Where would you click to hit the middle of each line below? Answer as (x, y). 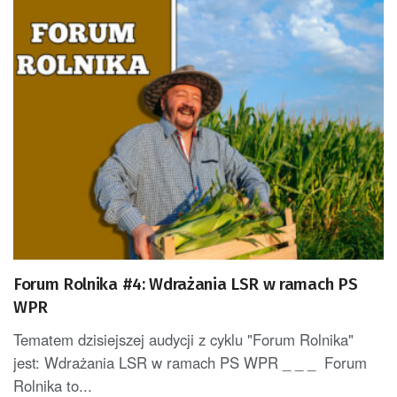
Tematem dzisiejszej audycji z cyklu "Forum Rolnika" (183, 340)
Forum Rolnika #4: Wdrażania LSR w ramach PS (186, 284)
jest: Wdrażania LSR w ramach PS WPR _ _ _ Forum (190, 363)
